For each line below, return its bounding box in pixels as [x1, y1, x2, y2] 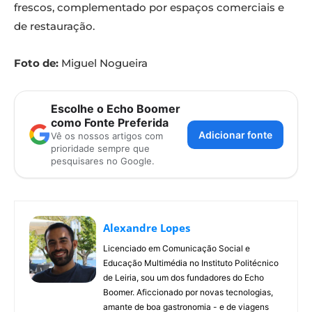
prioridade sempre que [51, 143, 150, 155]
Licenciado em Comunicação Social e [103, 243, 250, 254]
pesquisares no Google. [51, 155, 155, 167]
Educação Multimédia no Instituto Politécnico [103, 258, 279, 269]
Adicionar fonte [198, 128, 272, 141]
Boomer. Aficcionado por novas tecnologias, [103, 287, 273, 298]
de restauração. [14, 19, 95, 33]
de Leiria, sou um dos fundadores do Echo [103, 272, 264, 283]
